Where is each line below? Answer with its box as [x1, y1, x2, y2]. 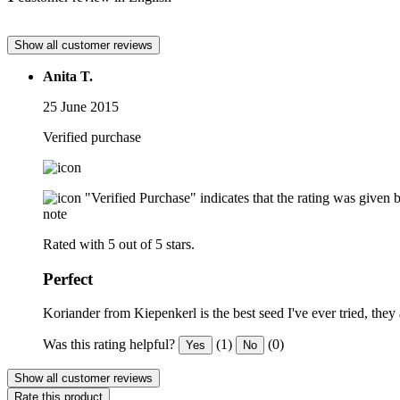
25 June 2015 [43, 98, 119, 114]
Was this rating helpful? [43, 337, 175, 353]
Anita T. [43, 68, 93, 84]
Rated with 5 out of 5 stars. [43, 236, 195, 252]
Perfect [43, 269, 93, 288]
